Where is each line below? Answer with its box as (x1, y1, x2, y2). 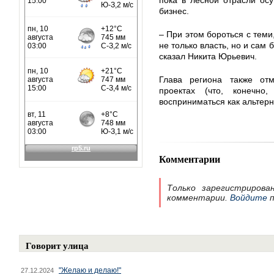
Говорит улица (26, 239, 89, 252)
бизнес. (159, 6, 189, 16)
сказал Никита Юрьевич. (159, 51, 257, 61)
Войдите (230, 193, 267, 202)
